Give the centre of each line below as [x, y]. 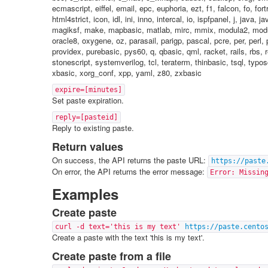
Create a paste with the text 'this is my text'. [128, 237]
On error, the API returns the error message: [130, 171]
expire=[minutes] [89, 90]
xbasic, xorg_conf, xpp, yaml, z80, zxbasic [127, 73]
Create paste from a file [112, 256]
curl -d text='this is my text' [120, 227]
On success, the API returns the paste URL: [130, 160]
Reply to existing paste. [93, 128]
